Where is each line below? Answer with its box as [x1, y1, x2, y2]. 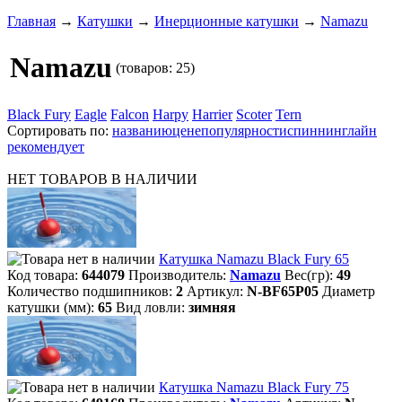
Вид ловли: [116, 300, 188, 315]
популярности [201, 123, 287, 138]
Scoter [236, 107, 272, 122]
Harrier [192, 107, 232, 122]
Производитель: [128, 267, 230, 283]
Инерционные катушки [154, 13, 299, 29]
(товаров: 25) [116, 60, 195, 75]
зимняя [188, 300, 236, 315]
